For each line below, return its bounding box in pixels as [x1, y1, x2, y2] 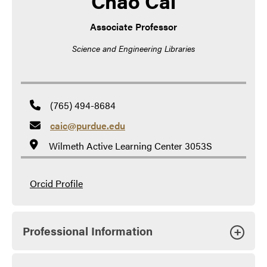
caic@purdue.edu [50, 118, 125, 132]
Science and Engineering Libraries [72, 42, 195, 54]
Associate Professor [90, 19, 177, 33]
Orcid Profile [30, 176, 83, 190]
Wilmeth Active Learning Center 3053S [49, 138, 212, 153]
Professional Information [23, 222, 153, 239]
